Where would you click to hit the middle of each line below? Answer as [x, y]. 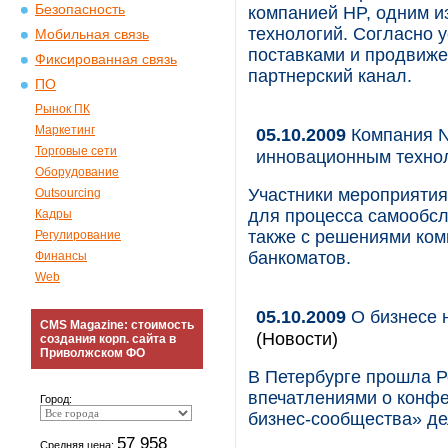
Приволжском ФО [92, 353]
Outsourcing [68, 193]
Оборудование [77, 172]
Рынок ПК [62, 109]
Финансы [61, 256]
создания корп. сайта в [108, 339]
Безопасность [80, 9]
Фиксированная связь [106, 59]
